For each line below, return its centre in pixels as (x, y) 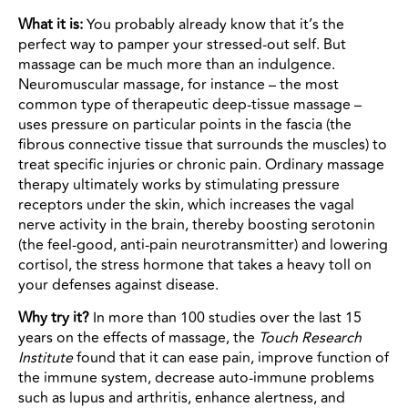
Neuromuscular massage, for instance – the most (178, 84)
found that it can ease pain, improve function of (231, 358)
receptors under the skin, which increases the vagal (186, 204)
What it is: (51, 24)
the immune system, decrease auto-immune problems (196, 378)
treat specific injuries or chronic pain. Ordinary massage (201, 164)
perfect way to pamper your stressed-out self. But (182, 44)
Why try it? (54, 318)
